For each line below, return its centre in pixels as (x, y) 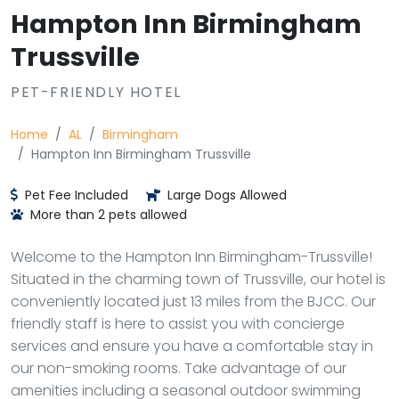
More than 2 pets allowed (107, 215)
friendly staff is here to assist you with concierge (178, 324)
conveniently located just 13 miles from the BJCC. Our (193, 301)
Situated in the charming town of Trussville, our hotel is (198, 279)
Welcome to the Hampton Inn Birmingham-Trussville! (191, 257)
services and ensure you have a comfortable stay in (192, 346)
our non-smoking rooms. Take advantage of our (179, 368)
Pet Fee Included (75, 195)
